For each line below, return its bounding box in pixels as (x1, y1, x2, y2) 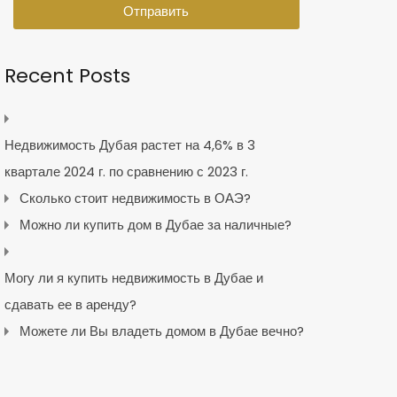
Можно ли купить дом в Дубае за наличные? (19, 214, 292, 234)
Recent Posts (4, 61, 130, 90)
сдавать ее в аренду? (4, 294, 136, 314)
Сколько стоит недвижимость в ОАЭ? (19, 188, 251, 207)
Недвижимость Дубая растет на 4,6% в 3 (4, 135, 255, 154)
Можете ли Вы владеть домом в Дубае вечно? (19, 321, 304, 340)
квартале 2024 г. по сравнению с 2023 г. (4, 161, 248, 181)
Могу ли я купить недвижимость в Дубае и (4, 268, 263, 287)
